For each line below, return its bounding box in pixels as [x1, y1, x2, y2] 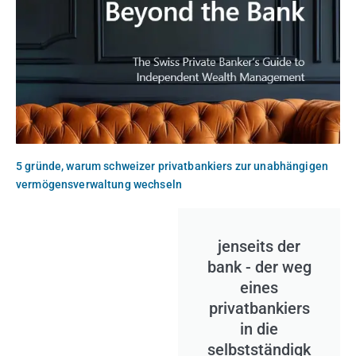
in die [240, 319, 278, 339]
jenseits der [218, 237, 300, 257]
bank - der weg [207, 257, 311, 277]
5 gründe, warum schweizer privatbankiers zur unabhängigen [16, 159, 328, 172]
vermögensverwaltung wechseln [16, 177, 182, 191]
